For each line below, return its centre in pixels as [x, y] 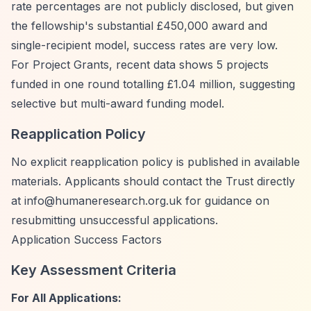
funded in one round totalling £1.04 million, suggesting [153, 84]
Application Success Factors [86, 239]
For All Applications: [66, 298]
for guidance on [226, 201]
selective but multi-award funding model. [118, 103]
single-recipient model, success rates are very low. [144, 45]
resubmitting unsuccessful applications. [115, 220]
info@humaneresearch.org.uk [103, 201]
